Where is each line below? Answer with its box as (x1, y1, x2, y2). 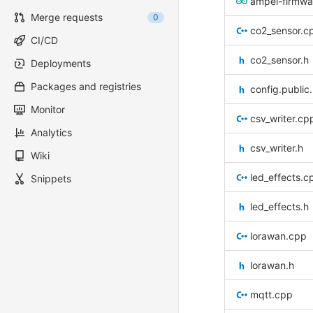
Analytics (31, 126, 72, 138)
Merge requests (31, 11, 103, 23)
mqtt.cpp (250, 289, 293, 300)
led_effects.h (250, 201, 309, 212)
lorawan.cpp (250, 230, 307, 242)
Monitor (31, 103, 65, 115)
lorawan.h (250, 259, 294, 271)
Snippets (31, 173, 71, 184)
